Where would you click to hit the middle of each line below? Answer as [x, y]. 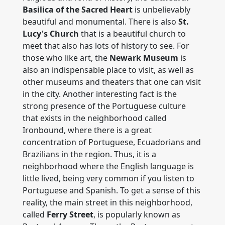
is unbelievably [161, 10]
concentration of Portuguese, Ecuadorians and [112, 142]
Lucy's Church [51, 34]
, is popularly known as [137, 214]
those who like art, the [66, 58]
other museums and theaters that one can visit [112, 82]
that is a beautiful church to [132, 34]
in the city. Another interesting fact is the [100, 94]
